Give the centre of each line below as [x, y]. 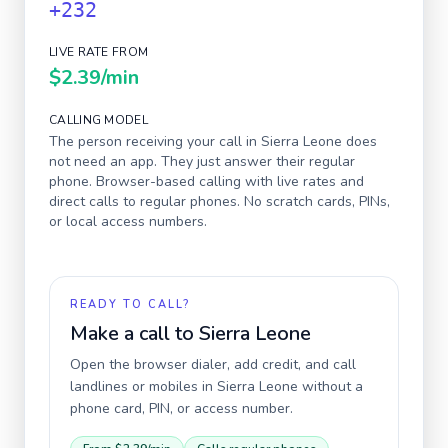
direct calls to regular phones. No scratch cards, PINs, [219, 201]
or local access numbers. [128, 221]
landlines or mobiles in [143, 386]
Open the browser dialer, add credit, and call [213, 364]
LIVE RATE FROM [99, 52]
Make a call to [134, 333]
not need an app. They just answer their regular [202, 161]
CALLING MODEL [98, 120]
